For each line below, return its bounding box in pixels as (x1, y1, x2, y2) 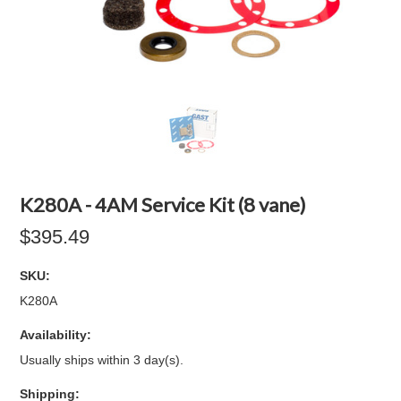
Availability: (20, 328, 92, 342)
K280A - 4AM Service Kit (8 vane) (20, 192, 307, 217)
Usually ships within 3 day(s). (20, 353, 184, 367)
